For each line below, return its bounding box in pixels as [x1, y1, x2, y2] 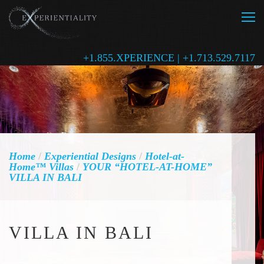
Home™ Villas [9, 161, 74, 173]
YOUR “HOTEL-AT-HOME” [82, 161, 212, 173]
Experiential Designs [44, 150, 136, 162]
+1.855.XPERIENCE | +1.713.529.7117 [83, 52, 255, 64]
